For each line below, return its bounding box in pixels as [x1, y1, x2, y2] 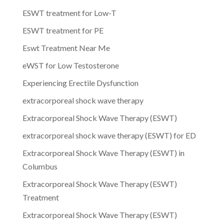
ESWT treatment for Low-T [22, 7, 116, 17]
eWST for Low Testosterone [22, 60, 119, 70]
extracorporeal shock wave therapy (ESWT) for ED [22, 130, 196, 140]
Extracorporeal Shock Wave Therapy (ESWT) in [22, 147, 184, 157]
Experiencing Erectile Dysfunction [22, 77, 138, 87]
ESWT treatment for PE [22, 25, 103, 35]
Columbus [22, 161, 57, 171]
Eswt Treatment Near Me [22, 42, 110, 52]
